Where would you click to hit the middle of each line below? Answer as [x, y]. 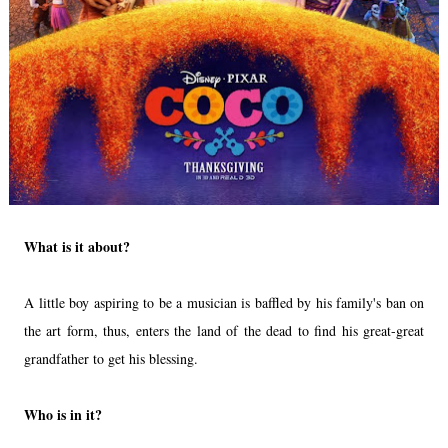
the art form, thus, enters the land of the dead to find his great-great [224, 330]
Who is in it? [65, 414]
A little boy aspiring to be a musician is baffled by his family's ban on [224, 302]
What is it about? [79, 246]
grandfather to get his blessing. [113, 358]
